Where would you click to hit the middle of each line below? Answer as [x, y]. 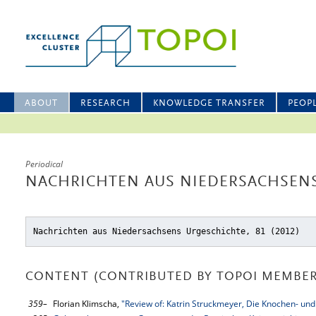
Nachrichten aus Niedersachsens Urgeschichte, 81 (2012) [166, 231]
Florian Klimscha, [87, 304]
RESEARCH [105, 103]
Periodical [44, 164]
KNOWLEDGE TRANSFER [209, 103]
